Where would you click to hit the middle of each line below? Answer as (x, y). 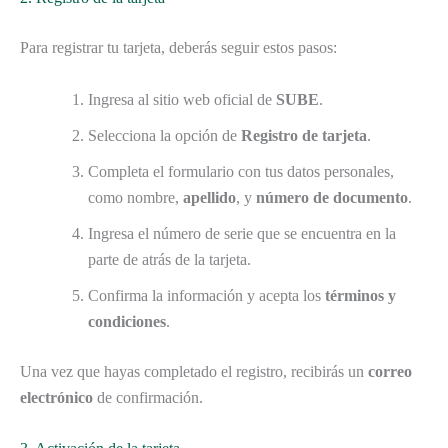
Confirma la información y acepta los (206, 295)
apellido (209, 197)
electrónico (56, 397)
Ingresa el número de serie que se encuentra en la (242, 233)
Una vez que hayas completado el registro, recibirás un (194, 371)
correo (390, 371)
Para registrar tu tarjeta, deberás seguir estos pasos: (178, 48)
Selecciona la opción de (164, 135)
